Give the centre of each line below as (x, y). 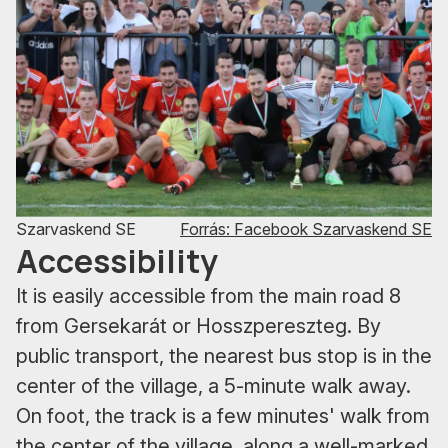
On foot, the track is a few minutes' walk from (223, 415)
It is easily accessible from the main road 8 (208, 295)
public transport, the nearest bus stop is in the (224, 355)
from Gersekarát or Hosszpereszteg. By (198, 325)
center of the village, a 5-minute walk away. (213, 385)
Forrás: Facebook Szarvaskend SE (306, 228)
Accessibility (117, 260)
